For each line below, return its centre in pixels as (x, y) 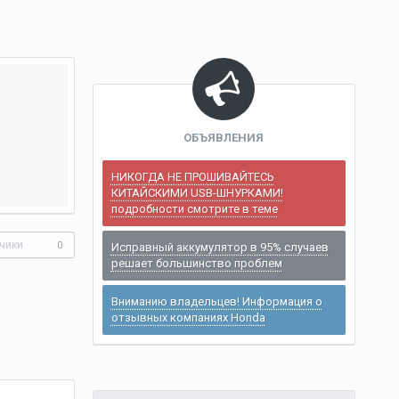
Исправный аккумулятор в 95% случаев (220, 247)
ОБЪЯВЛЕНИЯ (224, 138)
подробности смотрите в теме (194, 209)
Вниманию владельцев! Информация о (216, 301)
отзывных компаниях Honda (188, 318)
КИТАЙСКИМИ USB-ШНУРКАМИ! (197, 193)
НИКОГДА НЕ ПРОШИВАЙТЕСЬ (192, 177)
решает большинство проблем (196, 263)
